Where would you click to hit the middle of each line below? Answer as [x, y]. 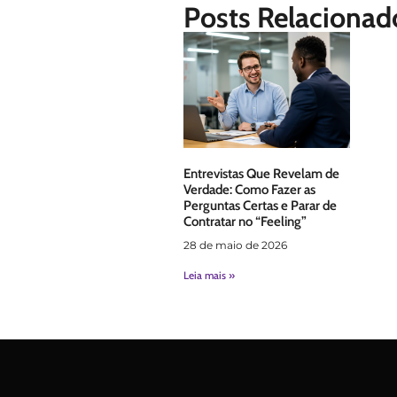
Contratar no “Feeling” [245, 222]
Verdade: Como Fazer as [249, 190]
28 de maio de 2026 [235, 245]
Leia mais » [209, 276]
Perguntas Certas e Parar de [260, 206]
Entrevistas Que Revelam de [261, 174]
